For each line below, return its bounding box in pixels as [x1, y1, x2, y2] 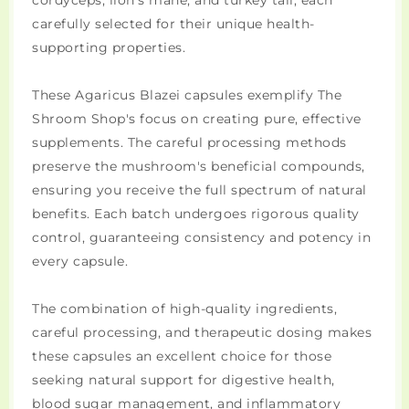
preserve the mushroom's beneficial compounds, [32, 158, 365, 175]
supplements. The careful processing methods [32, 134, 347, 152]
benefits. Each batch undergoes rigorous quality [32, 205, 360, 223]
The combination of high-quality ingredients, [32, 300, 337, 318]
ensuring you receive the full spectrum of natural [32, 182, 367, 199]
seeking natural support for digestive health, [32, 372, 335, 389]
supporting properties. [32, 39, 185, 57]
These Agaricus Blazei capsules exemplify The [32, 87, 341, 104]
